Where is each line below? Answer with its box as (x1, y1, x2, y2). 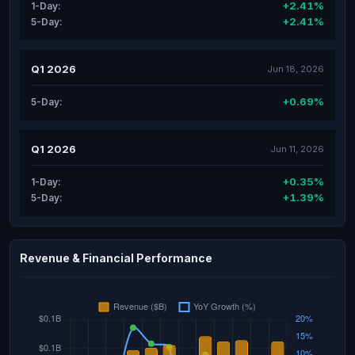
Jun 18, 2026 (267, 63, 324, 74)
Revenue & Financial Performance (20, 251, 212, 265)
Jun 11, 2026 (270, 143, 324, 155)
